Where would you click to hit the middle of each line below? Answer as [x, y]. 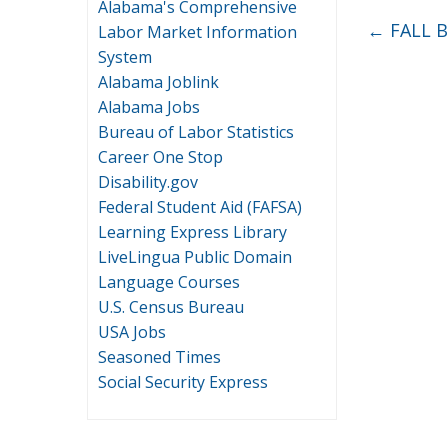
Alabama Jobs [149, 106]
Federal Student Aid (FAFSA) [200, 206]
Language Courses [169, 281]
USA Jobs [132, 331]
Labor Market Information [197, 31]
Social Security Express [183, 381]
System [125, 56]
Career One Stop [160, 156]
